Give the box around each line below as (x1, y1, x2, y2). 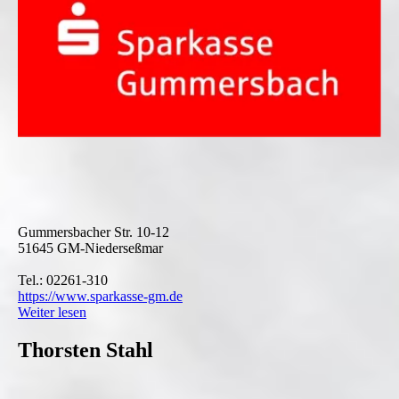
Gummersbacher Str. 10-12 (18, 224, 169, 240)
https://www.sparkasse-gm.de (18, 288, 183, 304)
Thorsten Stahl (18, 338, 153, 362)
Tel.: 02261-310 (18, 272, 108, 288)
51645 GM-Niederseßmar (18, 240, 163, 256)
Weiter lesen (18, 304, 86, 320)
